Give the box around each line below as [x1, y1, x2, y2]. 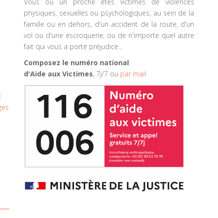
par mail [120, 69, 146, 79]
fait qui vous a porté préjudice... [24, 42, 123, 52]
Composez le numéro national [24, 58, 129, 68]
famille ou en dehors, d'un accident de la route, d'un [24, 19, 194, 29]
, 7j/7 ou [93, 69, 120, 79]
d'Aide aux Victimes [24, 69, 93, 79]
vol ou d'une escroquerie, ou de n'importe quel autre [24, 31, 194, 40]
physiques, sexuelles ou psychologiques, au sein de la [24, 8, 194, 18]
